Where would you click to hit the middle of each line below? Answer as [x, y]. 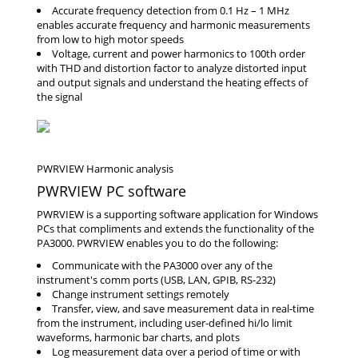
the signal [60, 96]
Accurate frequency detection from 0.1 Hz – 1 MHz [171, 10]
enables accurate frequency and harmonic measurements [173, 24]
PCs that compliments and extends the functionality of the [175, 229]
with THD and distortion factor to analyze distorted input [172, 68]
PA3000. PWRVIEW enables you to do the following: [157, 243]
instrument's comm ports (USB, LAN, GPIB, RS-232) [156, 280]
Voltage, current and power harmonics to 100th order [179, 53]
